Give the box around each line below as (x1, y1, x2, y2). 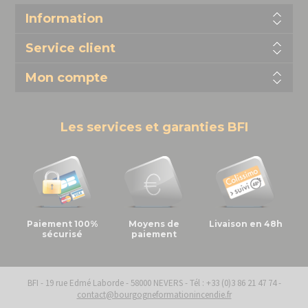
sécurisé (42, 229, 83, 240)
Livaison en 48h (208, 219, 283, 230)
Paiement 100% (26, 219, 98, 230)
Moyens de (128, 219, 179, 230)
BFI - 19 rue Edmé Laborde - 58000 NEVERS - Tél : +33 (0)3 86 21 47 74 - (27, 277, 281, 289)
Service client (25, 41, 115, 56)
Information (25, 11, 103, 27)
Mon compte (25, 70, 108, 86)
